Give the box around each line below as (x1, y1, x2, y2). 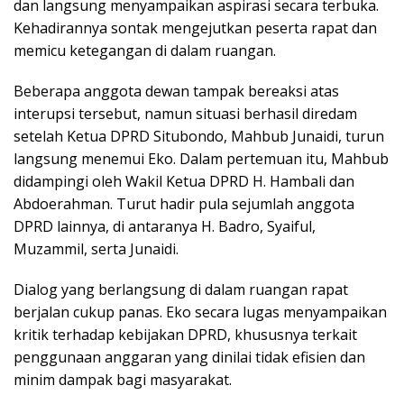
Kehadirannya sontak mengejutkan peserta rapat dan (14, 18, 377, 39)
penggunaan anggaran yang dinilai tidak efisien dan (14, 347, 365, 368)
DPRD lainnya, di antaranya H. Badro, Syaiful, (14, 216, 316, 237)
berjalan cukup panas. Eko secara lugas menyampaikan (14, 302, 387, 323)
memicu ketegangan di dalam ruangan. (14, 41, 276, 61)
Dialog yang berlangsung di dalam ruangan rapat (14, 280, 348, 300)
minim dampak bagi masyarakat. (14, 370, 232, 390)
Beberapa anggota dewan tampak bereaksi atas (14, 81, 339, 102)
